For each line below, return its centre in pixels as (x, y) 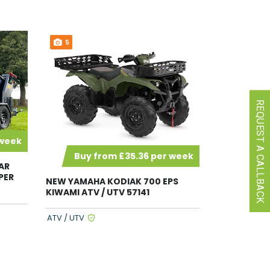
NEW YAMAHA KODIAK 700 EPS (112, 182)
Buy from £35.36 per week (134, 156)
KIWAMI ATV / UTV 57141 (98, 193)
